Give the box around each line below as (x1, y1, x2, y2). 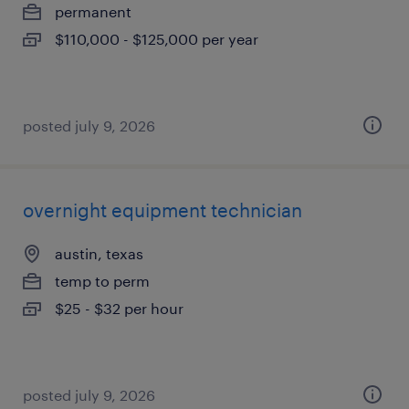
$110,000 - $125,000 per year (55, 30, 258, 47)
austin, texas (55, 245, 143, 262)
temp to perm (55, 272, 150, 289)
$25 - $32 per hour (55, 299, 184, 317)
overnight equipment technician (23, 199, 302, 221)
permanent (55, 3, 131, 20)
